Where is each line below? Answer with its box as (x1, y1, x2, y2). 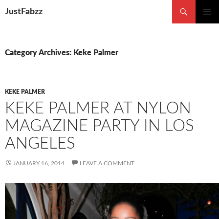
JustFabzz (5, 7, 43, 16)
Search (2, 2, 26, 10)
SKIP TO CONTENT (5, 17, 65, 23)
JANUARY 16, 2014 (13, 160, 65, 166)
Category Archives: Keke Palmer (5, 49, 118, 57)
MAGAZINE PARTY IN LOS (5, 118, 194, 134)
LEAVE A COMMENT (80, 160, 134, 166)
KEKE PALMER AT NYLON (5, 100, 191, 116)
